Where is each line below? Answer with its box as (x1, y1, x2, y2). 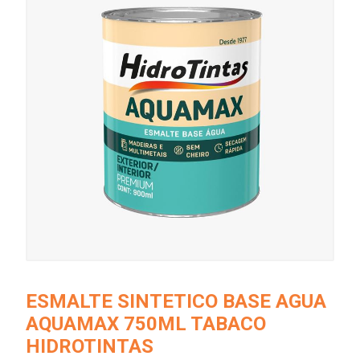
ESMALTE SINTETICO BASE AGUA (26, 290, 326, 313)
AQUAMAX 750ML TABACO (26, 313, 266, 335)
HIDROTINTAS (26, 335, 153, 358)
